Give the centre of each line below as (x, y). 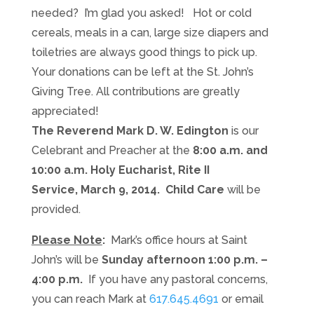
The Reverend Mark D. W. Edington (131, 131)
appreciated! (65, 111)
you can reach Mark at (90, 299)
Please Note (67, 240)
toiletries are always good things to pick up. (144, 52)
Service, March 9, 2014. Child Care (129, 190)
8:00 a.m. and (230, 150)
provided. (56, 209)
